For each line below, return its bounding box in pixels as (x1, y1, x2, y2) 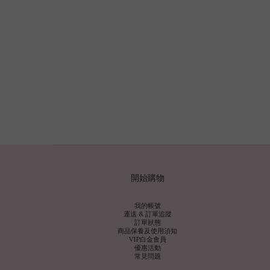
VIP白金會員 (128, 235, 166, 243)
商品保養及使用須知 (118, 227, 177, 235)
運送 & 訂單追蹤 (123, 210, 172, 218)
